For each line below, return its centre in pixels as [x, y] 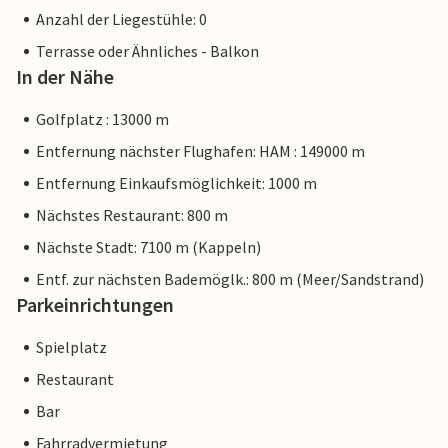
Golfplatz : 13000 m [102, 119]
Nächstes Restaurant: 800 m [132, 215]
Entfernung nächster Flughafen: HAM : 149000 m [200, 151]
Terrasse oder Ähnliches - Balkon [147, 51]
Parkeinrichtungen [95, 305]
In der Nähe [65, 77]
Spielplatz [71, 347]
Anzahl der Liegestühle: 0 [121, 19]
